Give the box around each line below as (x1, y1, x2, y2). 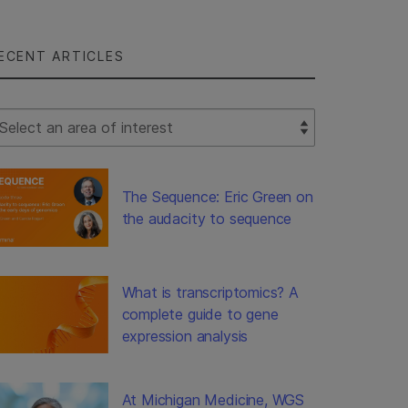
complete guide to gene (121, 305, 279, 324)
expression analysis (121, 327, 249, 346)
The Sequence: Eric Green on (121, 187, 313, 206)
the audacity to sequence (121, 209, 292, 228)
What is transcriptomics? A (121, 283, 299, 302)
